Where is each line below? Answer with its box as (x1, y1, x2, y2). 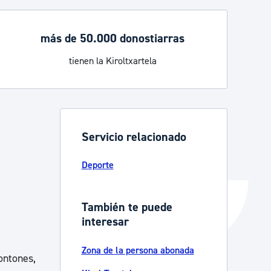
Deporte (81, 158, 114, 171)
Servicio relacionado (81, 129, 186, 145)
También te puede (81, 199, 172, 215)
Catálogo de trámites (107, 13, 203, 27)
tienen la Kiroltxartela (68, 55, 157, 68)
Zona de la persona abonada (81, 244, 194, 256)
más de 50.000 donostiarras (41, 31, 184, 47)
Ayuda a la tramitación (104, 59, 206, 73)
